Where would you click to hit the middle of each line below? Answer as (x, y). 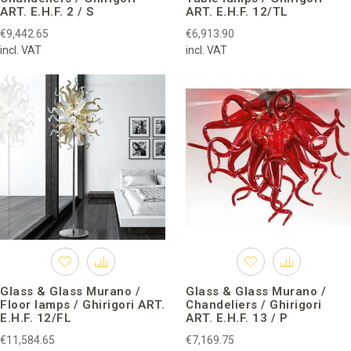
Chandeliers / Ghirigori (254, 305)
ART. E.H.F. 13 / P (237, 318)
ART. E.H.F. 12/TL (237, 12)
